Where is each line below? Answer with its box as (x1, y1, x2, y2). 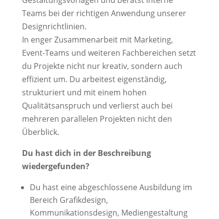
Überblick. (22, 127, 59, 138)
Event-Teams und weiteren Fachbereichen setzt (22, 47, 196, 59)
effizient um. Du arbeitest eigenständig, (22, 74, 167, 85)
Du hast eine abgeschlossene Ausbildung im (29, 182, 192, 193)
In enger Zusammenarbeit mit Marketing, (22, 34, 173, 45)
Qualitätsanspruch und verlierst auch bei (22, 100, 173, 111)
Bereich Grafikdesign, (29, 195, 108, 206)
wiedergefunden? (22, 161, 89, 172)
